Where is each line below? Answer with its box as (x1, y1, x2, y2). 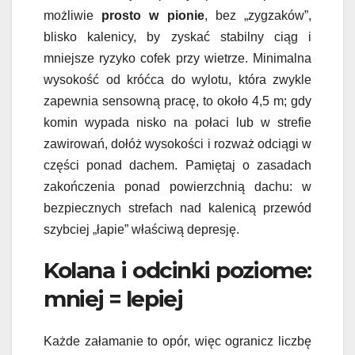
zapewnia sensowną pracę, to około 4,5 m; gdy (44, 94, 311, 108)
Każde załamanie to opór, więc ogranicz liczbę (44, 334, 311, 349)
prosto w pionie (101, 9, 204, 22)
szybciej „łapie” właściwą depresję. (44, 223, 239, 236)
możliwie (44, 9, 102, 22)
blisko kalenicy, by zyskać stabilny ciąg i (44, 30, 311, 44)
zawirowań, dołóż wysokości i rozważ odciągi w (44, 137, 311, 151)
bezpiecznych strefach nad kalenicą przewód (44, 201, 311, 215)
